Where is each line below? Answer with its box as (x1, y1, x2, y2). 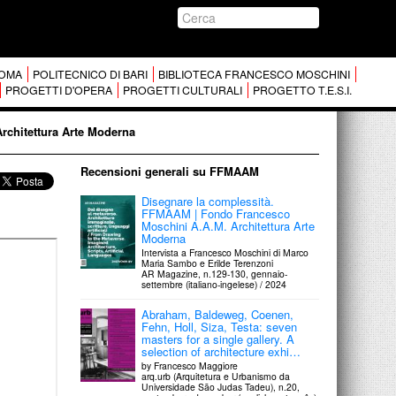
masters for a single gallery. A (141, 331, 295, 347)
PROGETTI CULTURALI (122, 82, 242, 98)
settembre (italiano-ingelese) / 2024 (141, 278, 287, 291)
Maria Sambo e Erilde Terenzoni (141, 256, 274, 270)
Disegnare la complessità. (141, 193, 275, 209)
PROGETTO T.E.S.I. (252, 82, 352, 98)
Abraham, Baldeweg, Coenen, (141, 306, 294, 323)
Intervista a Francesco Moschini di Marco (141, 246, 309, 259)
